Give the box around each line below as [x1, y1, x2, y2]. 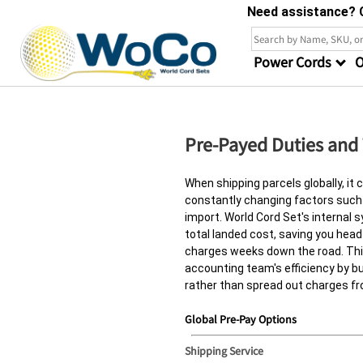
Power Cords [254, 53, 335, 71]
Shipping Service [185, 344, 263, 358]
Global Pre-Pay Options [185, 312, 297, 327]
